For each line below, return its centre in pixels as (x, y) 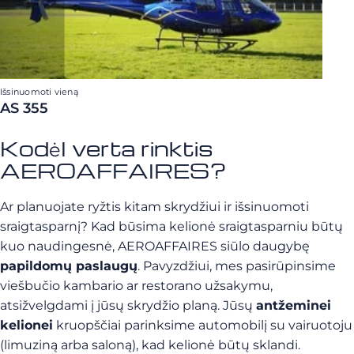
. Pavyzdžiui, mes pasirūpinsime (237, 265)
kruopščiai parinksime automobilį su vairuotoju (203, 325)
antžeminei (294, 305)
